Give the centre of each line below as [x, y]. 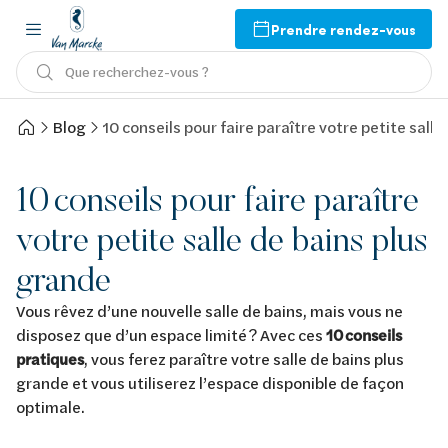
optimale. [53, 406]
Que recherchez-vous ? [137, 71]
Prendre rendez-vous [343, 28]
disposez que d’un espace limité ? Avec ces [171, 334]
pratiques [50, 359]
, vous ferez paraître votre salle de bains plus [244, 358]
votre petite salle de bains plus [222, 239]
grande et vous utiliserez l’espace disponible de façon [210, 382]
